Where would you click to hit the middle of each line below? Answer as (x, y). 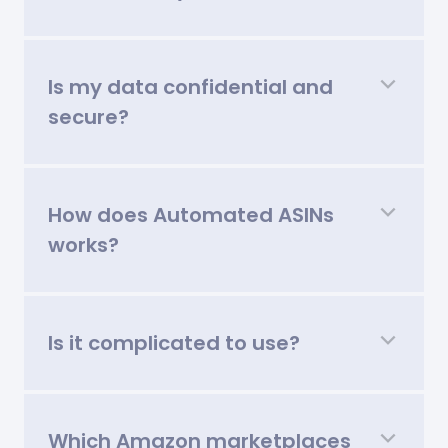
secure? (88, 116)
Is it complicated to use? (174, 342)
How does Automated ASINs (191, 214)
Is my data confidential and (190, 86)
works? (83, 244)
